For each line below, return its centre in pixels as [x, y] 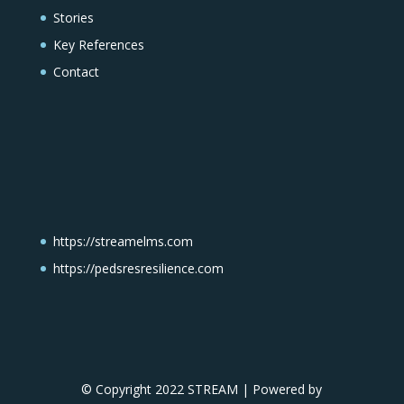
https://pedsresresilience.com [138, 268]
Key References [98, 45]
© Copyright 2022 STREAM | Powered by [202, 389]
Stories [73, 18]
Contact [76, 72]
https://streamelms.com [123, 241]
